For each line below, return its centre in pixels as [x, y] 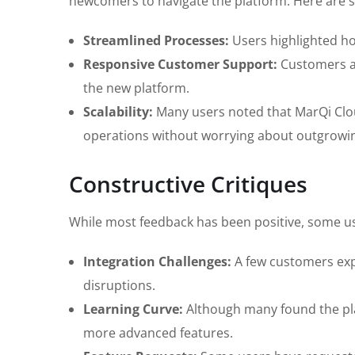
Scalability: [118, 111]
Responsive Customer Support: [180, 64]
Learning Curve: [133, 309]
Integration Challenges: [157, 261]
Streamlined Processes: [156, 40]
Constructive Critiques [188, 183]
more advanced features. [158, 332]
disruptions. [119, 285]
